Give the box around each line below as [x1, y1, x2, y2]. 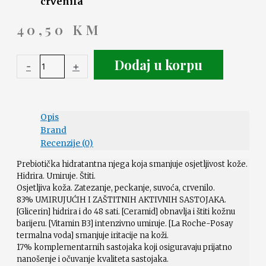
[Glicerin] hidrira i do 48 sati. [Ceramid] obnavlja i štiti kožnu [17, 207, 235, 217]
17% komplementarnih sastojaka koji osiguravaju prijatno [17, 242, 232, 253]
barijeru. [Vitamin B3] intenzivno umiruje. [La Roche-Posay [17, 218, 233, 229]
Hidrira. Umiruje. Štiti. [17, 171, 96, 182]
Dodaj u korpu [114, 55, 202, 74]
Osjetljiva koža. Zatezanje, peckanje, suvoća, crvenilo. [17, 183, 215, 194]
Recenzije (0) [40, 138, 93, 149]
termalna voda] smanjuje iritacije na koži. [17, 230, 169, 241]
